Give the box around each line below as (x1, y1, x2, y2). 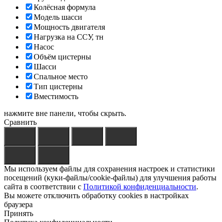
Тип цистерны (34, 82, 83, 91)
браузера (4, 200, 33, 209)
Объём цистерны (34, 53, 91, 61)
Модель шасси (34, 13, 82, 22)
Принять (4, 209, 33, 218)
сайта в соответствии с (4, 182, 83, 191)
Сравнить (4, 118, 37, 127)
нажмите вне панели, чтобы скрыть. (4, 109, 126, 118)
